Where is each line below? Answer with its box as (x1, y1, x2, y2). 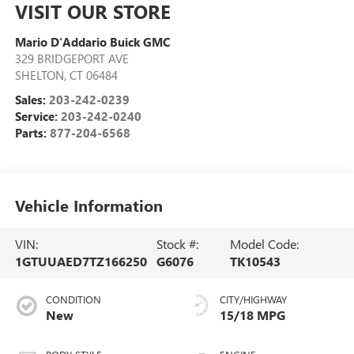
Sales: (14, 91, 49, 107)
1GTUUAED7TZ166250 (14, 253, 147, 270)
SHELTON (14, 66, 64, 83)
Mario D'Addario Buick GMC (14, 33, 170, 50)
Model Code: (229, 235, 299, 253)
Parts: (14, 124, 50, 141)
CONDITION (45, 292, 101, 307)
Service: (14, 107, 61, 124)
